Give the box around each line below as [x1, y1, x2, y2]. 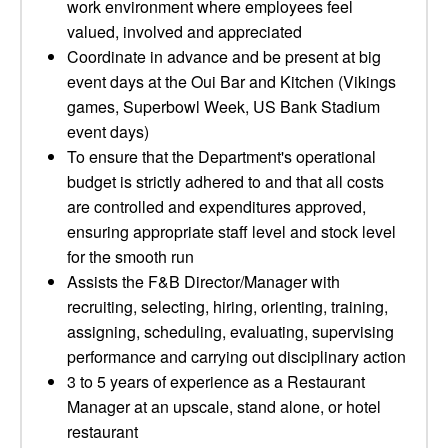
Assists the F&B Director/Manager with [67, 270, 340, 293]
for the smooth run [67, 245, 194, 268]
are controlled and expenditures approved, [67, 195, 366, 218]
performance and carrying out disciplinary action [67, 345, 406, 368]
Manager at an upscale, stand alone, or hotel [67, 395, 381, 418]
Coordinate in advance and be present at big [67, 45, 381, 68]
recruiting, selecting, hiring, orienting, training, [67, 295, 388, 318]
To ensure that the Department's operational [67, 145, 376, 168]
